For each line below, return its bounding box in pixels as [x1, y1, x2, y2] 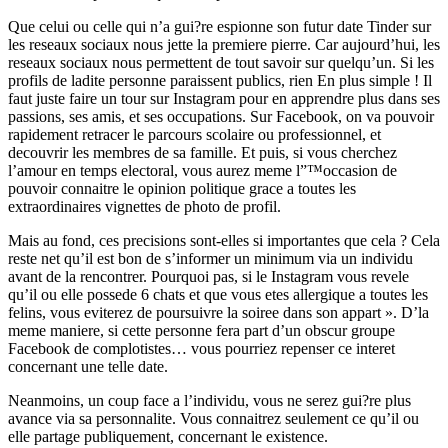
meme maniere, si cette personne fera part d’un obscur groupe [8, 321, 395, 339]
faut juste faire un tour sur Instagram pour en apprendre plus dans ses [8, 89, 440, 107]
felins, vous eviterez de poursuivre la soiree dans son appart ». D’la [8, 303, 429, 321]
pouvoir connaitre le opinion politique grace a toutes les [8, 179, 356, 197]
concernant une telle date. [8, 357, 168, 375]
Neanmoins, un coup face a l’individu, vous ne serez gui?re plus [8, 391, 411, 409]
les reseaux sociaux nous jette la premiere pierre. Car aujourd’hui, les [8, 35, 440, 53]
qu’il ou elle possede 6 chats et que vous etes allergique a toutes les [8, 285, 428, 303]
